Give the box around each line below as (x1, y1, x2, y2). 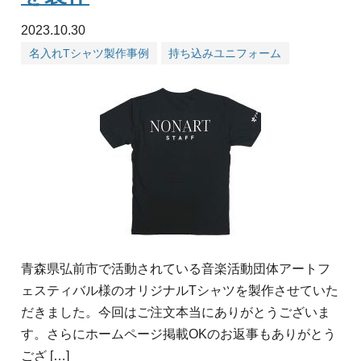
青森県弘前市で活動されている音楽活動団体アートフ (21, 262, 330, 276)
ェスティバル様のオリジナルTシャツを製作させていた (21, 284, 338, 298)
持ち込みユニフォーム (168, 47, 282, 60)
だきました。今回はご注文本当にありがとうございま (21, 305, 330, 320)
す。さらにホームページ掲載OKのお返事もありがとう (21, 327, 336, 342)
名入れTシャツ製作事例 (28, 47, 149, 60)
